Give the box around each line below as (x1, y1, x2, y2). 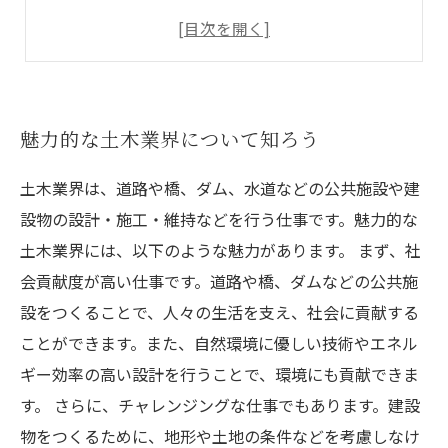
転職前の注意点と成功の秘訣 (66, 11, 274, 35)
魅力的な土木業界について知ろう (20, 125, 320, 153)
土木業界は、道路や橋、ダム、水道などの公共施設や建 (20, 176, 420, 200)
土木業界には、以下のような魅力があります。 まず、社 (20, 238, 421, 262)
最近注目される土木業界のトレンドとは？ (66, 46, 370, 70)
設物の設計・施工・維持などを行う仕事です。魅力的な (20, 207, 418, 231)
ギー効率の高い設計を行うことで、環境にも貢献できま (20, 362, 419, 386)
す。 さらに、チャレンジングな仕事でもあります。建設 (20, 393, 420, 417)
